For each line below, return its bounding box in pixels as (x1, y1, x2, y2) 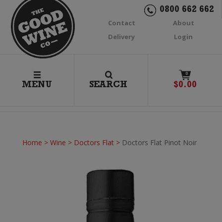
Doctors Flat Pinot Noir (121, 138, 197, 147)
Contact (108, 18, 135, 27)
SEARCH (89, 81, 128, 90)
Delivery (108, 32, 135, 41)
